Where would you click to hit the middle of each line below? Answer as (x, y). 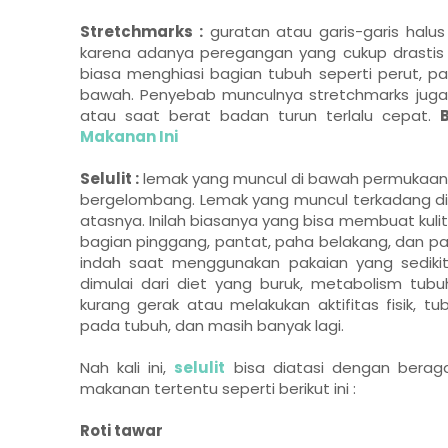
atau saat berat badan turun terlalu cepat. (260, 115)
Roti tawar (121, 430)
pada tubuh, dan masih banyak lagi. (212, 325)
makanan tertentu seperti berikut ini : (218, 388)
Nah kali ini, (127, 367)
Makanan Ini (129, 136)
